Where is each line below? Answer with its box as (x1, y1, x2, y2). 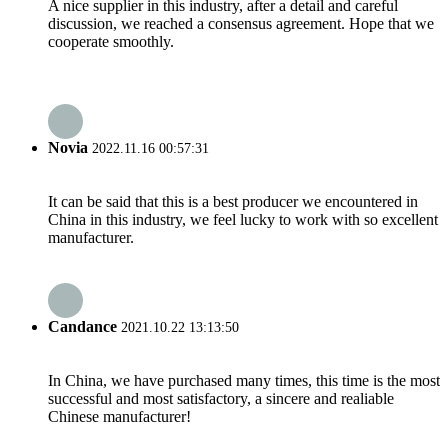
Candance (48, 318, 117, 336)
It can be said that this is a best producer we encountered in (48, 192, 418, 210)
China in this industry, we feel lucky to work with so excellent (48, 210, 438, 228)
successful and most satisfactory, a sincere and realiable (48, 390, 394, 408)
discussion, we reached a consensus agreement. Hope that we (48, 15, 434, 33)
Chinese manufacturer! (48, 408, 191, 426)
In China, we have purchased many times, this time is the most (48, 372, 440, 390)
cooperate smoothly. (48, 33, 174, 51)
